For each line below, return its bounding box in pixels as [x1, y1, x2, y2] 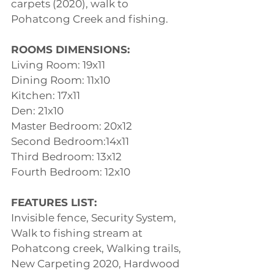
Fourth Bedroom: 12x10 [11, 166, 130, 178]
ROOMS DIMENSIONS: [11, 43, 130, 56]
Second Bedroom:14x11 [11, 135, 129, 147]
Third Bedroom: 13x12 [11, 150, 122, 163]
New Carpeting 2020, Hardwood [11, 257, 182, 270]
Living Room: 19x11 [11, 59, 105, 71]
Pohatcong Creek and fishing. [11, 13, 168, 25]
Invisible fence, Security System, [11, 212, 179, 224]
